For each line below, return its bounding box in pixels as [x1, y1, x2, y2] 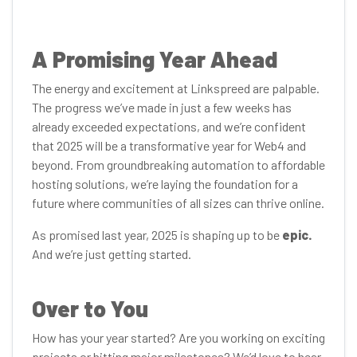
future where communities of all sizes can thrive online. [32, 195, 324, 210]
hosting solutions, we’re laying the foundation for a [32, 176, 298, 191]
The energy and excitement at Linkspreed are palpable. [32, 80, 320, 96]
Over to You [32, 295, 148, 322]
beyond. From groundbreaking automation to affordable [32, 157, 325, 172]
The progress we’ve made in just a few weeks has [32, 100, 292, 115]
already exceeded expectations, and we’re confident [32, 119, 306, 134]
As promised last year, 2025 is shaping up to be [32, 227, 282, 242]
